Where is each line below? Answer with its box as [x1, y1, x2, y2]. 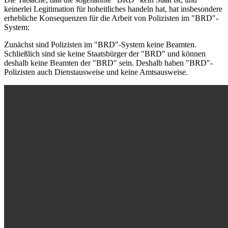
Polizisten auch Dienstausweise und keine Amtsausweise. [4, 67, 188, 76]
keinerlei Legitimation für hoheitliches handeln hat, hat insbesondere [4, 4, 222, 13]
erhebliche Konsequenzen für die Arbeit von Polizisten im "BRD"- [4, 13, 218, 22]
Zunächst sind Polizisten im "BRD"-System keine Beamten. [4, 40, 196, 49]
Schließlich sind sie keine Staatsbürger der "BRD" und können [4, 49, 206, 58]
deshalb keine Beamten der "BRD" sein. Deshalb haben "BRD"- [4, 58, 213, 67]
